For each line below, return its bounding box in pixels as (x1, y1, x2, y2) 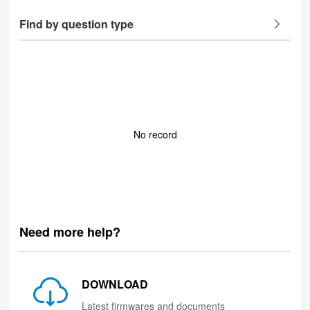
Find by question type (19, 16, 134, 32)
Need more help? (19, 223, 121, 241)
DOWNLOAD (82, 276, 148, 292)
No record (133, 127, 177, 141)
